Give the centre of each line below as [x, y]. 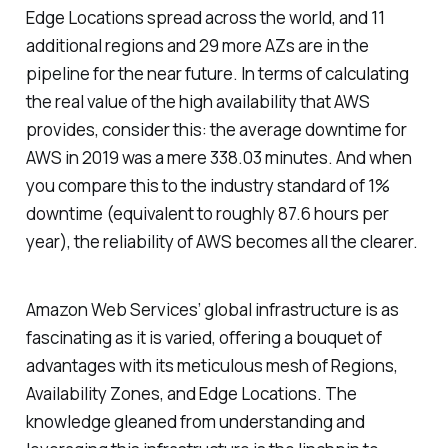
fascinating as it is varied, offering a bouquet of [203, 338]
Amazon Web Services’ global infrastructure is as [212, 310]
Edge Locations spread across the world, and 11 [205, 17]
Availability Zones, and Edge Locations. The [191, 394]
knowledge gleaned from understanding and [195, 422]
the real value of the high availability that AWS [197, 101]
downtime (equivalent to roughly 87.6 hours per [207, 213]
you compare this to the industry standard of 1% [207, 185]
